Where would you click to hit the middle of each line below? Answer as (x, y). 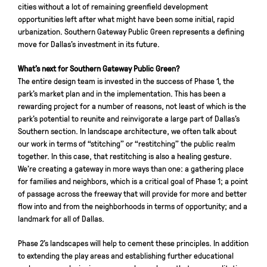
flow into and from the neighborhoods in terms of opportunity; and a (133, 205)
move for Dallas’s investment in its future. (89, 43)
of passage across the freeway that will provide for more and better (132, 193)
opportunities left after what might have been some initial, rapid (126, 18)
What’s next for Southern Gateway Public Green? (99, 68)
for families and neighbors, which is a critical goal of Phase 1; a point (133, 180)
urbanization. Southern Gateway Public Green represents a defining (131, 31)
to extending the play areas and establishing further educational (126, 255)
